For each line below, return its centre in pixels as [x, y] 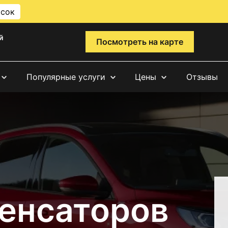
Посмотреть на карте [139, 42]
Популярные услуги [66, 77]
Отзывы [202, 77]
